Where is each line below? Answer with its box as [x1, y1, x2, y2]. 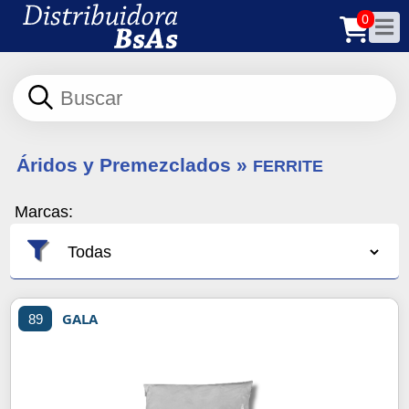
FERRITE [252, 156, 323, 175]
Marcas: [15, 203, 74, 222]
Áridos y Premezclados [16, 153, 236, 175]
